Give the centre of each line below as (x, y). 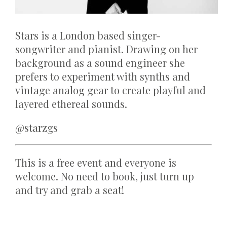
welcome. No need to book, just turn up (105, 176)
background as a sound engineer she (100, 63)
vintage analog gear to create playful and (110, 90)
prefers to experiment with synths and (103, 77)
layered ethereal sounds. (71, 104)
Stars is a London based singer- (88, 35)
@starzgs (36, 128)
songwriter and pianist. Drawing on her (106, 49)
